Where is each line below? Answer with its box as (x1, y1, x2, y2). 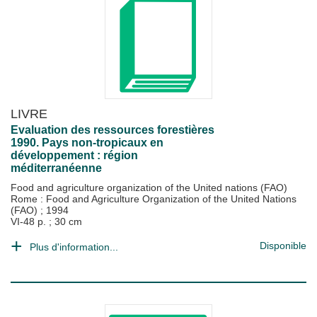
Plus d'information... (30, 241, 118, 253)
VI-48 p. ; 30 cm (11, 216, 82, 227)
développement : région (11, 149, 138, 161)
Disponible (260, 240, 306, 251)
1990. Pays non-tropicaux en (11, 137, 163, 149)
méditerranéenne (11, 162, 102, 174)
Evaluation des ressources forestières (11, 124, 214, 136)
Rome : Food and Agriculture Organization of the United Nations (11, 193, 296, 204)
